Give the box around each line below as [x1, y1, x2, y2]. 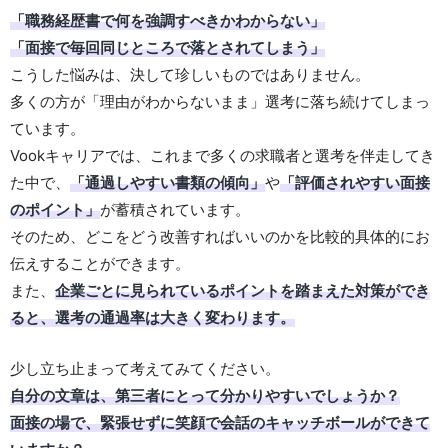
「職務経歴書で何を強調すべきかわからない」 [10, 10, 325, 30]
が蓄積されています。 [100, 199, 250, 219]
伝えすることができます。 [10, 253, 190, 273]
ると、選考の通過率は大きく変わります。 [10, 307, 295, 327]
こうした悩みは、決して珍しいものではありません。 [10, 64, 370, 84]
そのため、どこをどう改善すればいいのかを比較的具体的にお [10, 226, 430, 246]
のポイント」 [10, 199, 100, 219]
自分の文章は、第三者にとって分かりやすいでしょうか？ [10, 385, 400, 405]
